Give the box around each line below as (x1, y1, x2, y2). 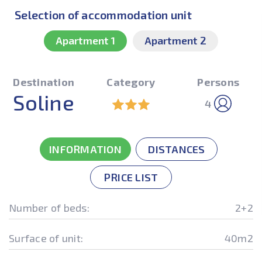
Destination (13, 75, 75, 88)
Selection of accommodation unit (15, 8, 192, 22)
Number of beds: (9, 201, 89, 214)
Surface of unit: (9, 232, 83, 244)
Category (106, 75, 156, 88)
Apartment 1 (55, 34, 115, 47)
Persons (197, 75, 240, 88)
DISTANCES (148, 143, 205, 156)
